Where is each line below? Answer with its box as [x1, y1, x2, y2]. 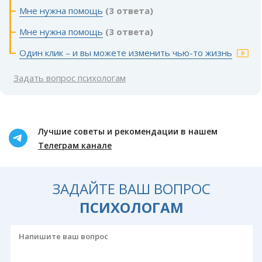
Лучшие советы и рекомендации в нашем [38, 125, 218, 137]
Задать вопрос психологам [13, 71, 126, 84]
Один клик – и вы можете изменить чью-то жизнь [19, 46, 232, 58]
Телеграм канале [38, 139, 112, 151]
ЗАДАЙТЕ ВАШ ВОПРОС [53, 178, 211, 198]
